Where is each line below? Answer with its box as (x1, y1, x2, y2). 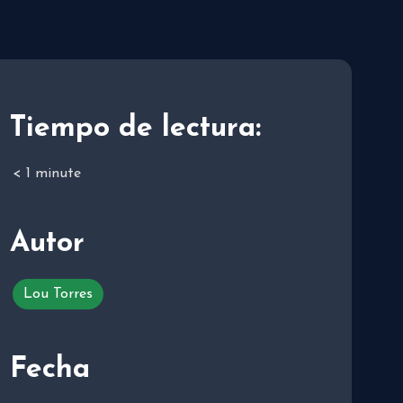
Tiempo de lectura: (10, 113, 261, 143)
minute (35, 166, 81, 181)
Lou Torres (23, 286, 93, 301)
